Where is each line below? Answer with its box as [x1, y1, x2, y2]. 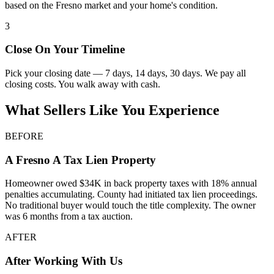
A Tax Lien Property [53, 153, 156, 166]
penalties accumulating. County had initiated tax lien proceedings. [5, 189, 257, 200]
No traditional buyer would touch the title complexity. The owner [5, 200, 256, 211]
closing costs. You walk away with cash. [5, 79, 160, 90]
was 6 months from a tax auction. [5, 211, 133, 222]
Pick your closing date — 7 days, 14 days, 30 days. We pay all [5, 68, 246, 79]
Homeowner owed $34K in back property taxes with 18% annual [5, 178, 257, 189]
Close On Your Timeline [5, 43, 125, 56]
